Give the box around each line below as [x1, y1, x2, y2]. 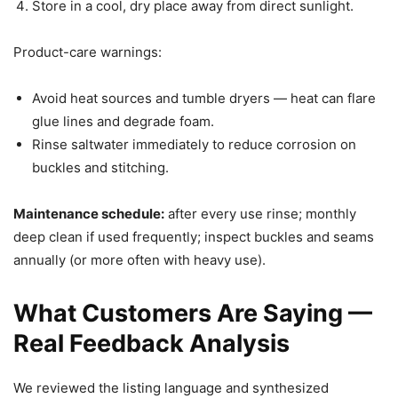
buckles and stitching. [32, 158, 169, 176]
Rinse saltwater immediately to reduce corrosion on [32, 135, 356, 153]
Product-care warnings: [13, 43, 162, 60]
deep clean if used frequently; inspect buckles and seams [13, 227, 374, 245]
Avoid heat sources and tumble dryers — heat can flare [32, 89, 376, 107]
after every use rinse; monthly [164, 204, 356, 222]
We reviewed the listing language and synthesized [13, 378, 329, 396]
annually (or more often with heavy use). [13, 251, 266, 268]
